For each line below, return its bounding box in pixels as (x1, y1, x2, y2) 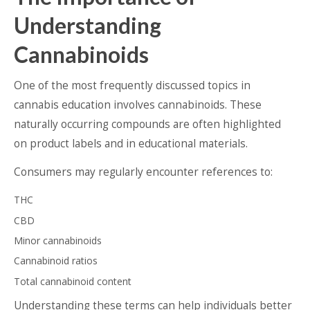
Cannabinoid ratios (14, 254, 98, 268)
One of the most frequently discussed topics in (14, 78, 250, 93)
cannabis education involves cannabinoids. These (14, 98, 262, 113)
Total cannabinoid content (14, 274, 131, 288)
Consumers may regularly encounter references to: (14, 165, 273, 180)
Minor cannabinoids (14, 234, 102, 248)
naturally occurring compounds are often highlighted (14, 117, 281, 132)
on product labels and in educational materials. (14, 136, 248, 152)
